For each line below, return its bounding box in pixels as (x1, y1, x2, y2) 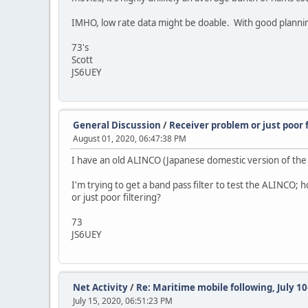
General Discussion (73, 119, 161, 131)
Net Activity (73, 281, 128, 294)
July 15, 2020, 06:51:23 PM (73, 295, 173, 307)
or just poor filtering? (71, 191, 161, 203)
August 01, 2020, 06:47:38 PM (73, 133, 186, 144)
